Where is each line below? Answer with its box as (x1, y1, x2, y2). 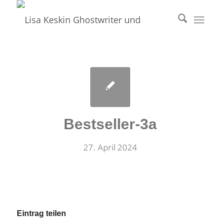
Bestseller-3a (64, 116, 157, 132)
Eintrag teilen (16, 209, 66, 218)
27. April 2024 (83, 142, 138, 153)
